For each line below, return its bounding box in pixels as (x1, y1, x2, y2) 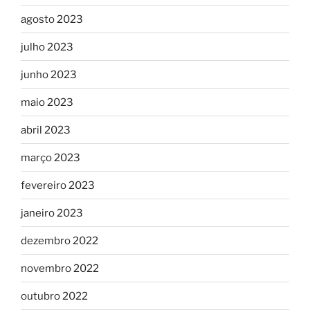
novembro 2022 (21, 262, 99, 275)
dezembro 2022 (21, 234, 98, 247)
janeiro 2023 (21, 206, 83, 219)
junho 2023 (21, 68, 77, 81)
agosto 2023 (21, 12, 83, 26)
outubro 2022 (21, 289, 88, 302)
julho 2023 (21, 40, 73, 53)
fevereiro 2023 (21, 179, 95, 192)
